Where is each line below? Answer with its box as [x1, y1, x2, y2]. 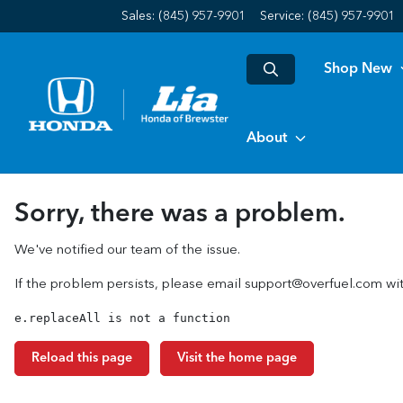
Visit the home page [177, 352, 297, 364]
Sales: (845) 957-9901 [121, 10, 246, 22]
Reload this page [31, 352, 132, 364]
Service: [260, 10, 308, 22]
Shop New [324, 61, 392, 76]
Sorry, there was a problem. [14, 201, 345, 228]
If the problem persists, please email [14, 278, 245, 291]
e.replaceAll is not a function [14, 311, 230, 325]
